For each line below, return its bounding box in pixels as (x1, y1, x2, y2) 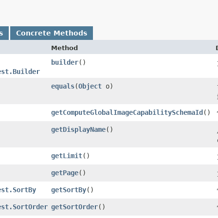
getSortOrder (51, 202, 98, 211)
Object (78, 82, 102, 90)
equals (51, 82, 74, 90)
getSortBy (51, 185, 86, 194)
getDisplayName (51, 125, 106, 133)
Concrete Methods (16, 29, 87, 37)
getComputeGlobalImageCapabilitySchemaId (51, 108, 203, 116)
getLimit (51, 151, 82, 160)
